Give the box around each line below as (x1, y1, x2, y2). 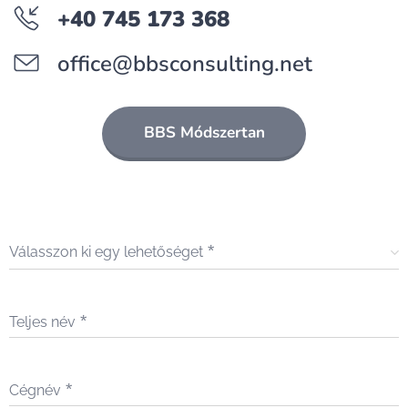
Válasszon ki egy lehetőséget (9, 243, 203, 260)
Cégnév (9, 382, 61, 399)
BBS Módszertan (143, 122, 265, 143)
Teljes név (9, 313, 76, 331)
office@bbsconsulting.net (57, 49, 312, 78)
